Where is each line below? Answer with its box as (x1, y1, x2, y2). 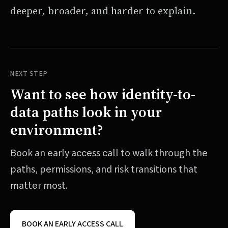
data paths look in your (10, 102, 162, 123)
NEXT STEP (10, 69, 48, 79)
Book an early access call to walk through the (10, 146, 208, 160)
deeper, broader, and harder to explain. (10, 4, 195, 18)
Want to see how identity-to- (10, 84, 195, 105)
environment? (10, 120, 103, 140)
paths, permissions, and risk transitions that (10, 162, 197, 177)
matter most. (10, 179, 68, 193)
